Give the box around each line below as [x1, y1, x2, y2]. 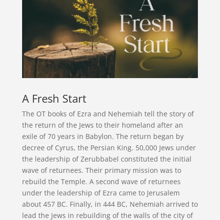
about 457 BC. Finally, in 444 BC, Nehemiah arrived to [22, 199, 198, 209]
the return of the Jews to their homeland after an [22, 120, 183, 130]
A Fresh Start [22, 90, 86, 106]
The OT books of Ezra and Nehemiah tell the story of [22, 109, 194, 118]
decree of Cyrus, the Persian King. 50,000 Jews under [22, 142, 196, 152]
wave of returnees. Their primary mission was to [22, 165, 181, 175]
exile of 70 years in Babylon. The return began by [22, 131, 184, 141]
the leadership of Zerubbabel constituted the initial [22, 154, 192, 164]
